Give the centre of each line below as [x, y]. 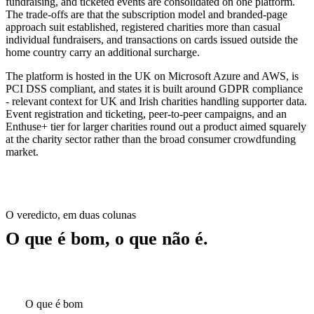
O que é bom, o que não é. [107, 238]
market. [22, 151]
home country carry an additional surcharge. [103, 52]
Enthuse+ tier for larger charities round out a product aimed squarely [156, 126]
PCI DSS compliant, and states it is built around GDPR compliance [154, 88]
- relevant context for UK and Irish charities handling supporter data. [156, 101]
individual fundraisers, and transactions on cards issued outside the [152, 39]
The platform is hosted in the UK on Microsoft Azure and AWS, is [152, 76]
